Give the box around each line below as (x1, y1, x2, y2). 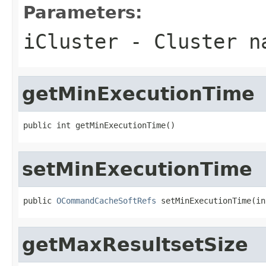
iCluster (23, 29, 118, 53)
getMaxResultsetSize (22, 233, 248, 255)
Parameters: (23, 2, 142, 23)
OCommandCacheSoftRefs (56, 195, 156, 205)
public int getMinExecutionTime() (23, 120, 175, 130)
